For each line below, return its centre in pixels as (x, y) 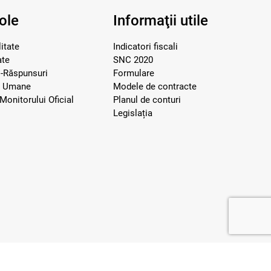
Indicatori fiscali (145, 47)
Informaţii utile (160, 21)
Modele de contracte (155, 87)
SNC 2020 (133, 60)
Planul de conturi (147, 100)
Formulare (133, 73)
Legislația (132, 113)
